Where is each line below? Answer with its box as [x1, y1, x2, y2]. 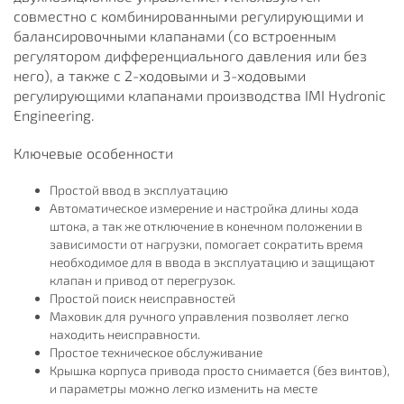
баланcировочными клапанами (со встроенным [14, 27, 336, 44]
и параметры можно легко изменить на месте [50, 381, 317, 396]
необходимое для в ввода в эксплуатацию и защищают [50, 254, 375, 270]
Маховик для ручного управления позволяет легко [50, 308, 349, 324]
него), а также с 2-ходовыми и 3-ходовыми [14, 67, 306, 84]
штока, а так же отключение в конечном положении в [50, 218, 363, 234]
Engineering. [14, 106, 95, 124]
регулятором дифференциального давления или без [14, 47, 367, 64]
